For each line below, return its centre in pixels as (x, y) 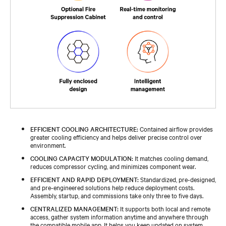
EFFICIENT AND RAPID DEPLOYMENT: (84, 179)
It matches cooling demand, (171, 158)
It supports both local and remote (164, 208)
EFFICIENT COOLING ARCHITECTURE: (84, 128)
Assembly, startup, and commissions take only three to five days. (117, 195)
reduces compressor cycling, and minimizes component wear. (113, 166)
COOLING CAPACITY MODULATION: (82, 158)
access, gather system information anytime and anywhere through (119, 216)
